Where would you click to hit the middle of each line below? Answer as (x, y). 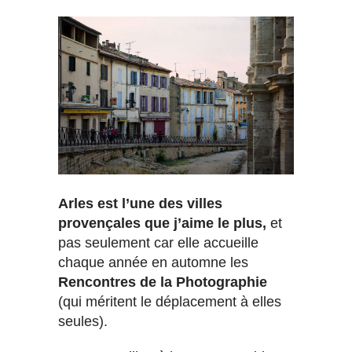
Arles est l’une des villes (140, 203)
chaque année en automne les (153, 262)
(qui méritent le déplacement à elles (170, 301)
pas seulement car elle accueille (158, 242)
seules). (83, 321)
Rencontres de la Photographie (163, 282)
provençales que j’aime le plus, (162, 223)
